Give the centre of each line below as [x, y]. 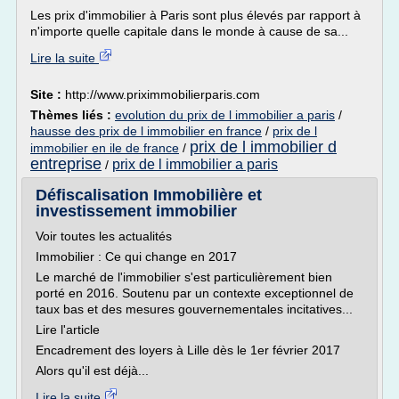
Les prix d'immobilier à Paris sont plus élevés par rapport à [195, 15]
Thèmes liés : [73, 115]
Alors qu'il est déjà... [92, 370]
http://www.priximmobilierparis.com [163, 94]
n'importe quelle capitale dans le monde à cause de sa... [189, 31]
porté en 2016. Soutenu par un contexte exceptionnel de [195, 293]
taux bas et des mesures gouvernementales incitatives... [194, 309]
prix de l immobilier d [263, 147]
